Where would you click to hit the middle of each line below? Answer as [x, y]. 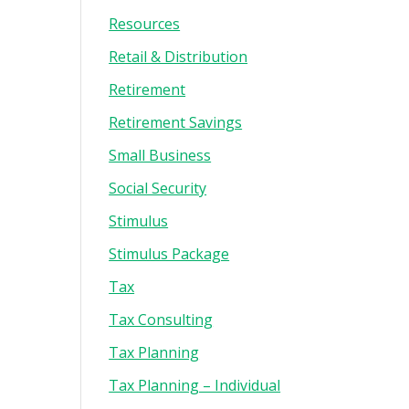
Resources [145, 24]
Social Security [158, 188]
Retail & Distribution [178, 57]
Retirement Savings [176, 122]
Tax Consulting [161, 320]
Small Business [160, 155]
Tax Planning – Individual [195, 385]
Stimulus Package [169, 254]
